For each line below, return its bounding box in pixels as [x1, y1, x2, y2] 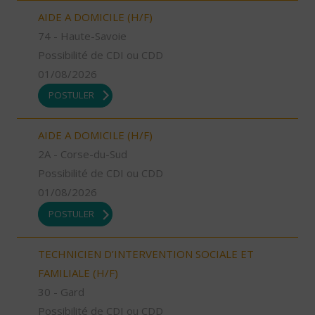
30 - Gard [38, 284, 84, 299]
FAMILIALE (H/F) [38, 265, 118, 280]
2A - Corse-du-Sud [38, 147, 127, 162]
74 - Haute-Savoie [38, 28, 127, 43]
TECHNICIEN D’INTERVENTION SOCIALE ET [38, 246, 254, 261]
